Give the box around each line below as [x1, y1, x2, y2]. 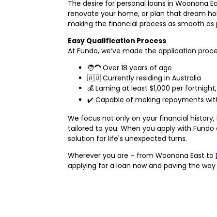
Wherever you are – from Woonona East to [68, 150, 216, 160]
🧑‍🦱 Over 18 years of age [87, 62, 172, 73]
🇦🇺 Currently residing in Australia [87, 73, 201, 83]
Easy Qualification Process [68, 35, 166, 46]
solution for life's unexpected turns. [68, 133, 187, 143]
